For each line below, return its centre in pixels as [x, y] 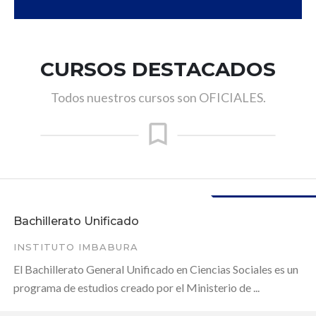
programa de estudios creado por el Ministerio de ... [136, 287]
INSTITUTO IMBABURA [76, 247]
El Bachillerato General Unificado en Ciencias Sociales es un [156, 269]
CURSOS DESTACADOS [158, 69]
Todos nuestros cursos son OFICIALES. [158, 97]
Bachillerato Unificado [76, 221]
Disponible [271, 210]
